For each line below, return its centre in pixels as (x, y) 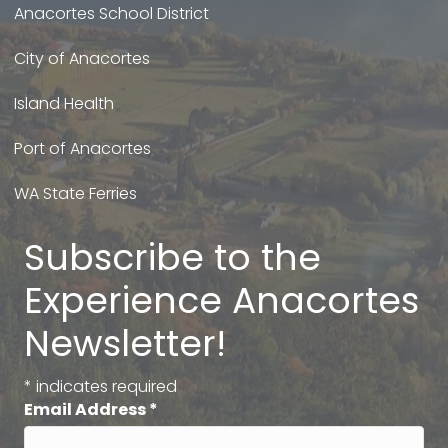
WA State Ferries (75, 193)
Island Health (64, 103)
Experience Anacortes (221, 300)
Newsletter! (125, 343)
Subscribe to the (172, 257)
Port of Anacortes (82, 148)
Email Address (86, 409)
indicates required (104, 386)
